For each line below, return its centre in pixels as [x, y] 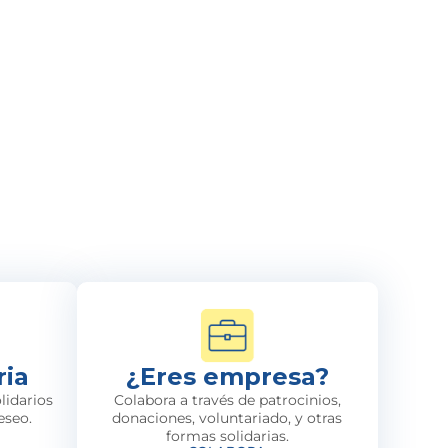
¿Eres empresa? [227, 376]
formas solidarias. [227, 436]
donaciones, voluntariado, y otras [227, 418]
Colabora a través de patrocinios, [227, 400]
